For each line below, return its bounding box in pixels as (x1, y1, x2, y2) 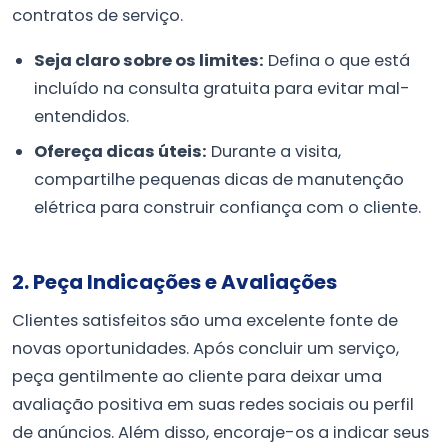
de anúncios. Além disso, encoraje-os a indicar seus (12, 420, 429, 444)
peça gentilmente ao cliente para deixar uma (12, 364, 382, 388)
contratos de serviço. (12, 3, 183, 27)
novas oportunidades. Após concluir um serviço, (12, 336, 399, 360)
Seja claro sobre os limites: (34, 49, 265, 73)
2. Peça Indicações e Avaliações (12, 267, 337, 296)
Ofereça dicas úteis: (34, 139, 208, 163)
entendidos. (34, 105, 130, 129)
